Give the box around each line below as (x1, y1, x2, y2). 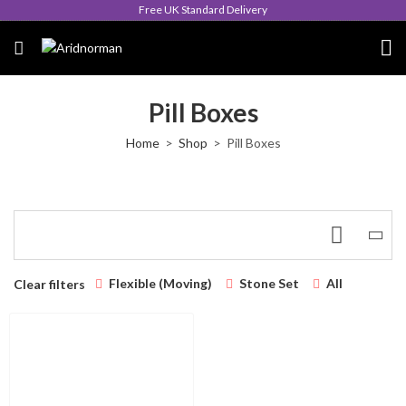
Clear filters (14, 275, 85, 292)
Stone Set (239, 275, 299, 291)
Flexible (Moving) (109, 275, 212, 291)
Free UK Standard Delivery (139, 3, 267, 16)
